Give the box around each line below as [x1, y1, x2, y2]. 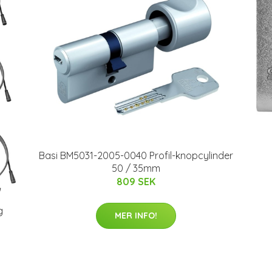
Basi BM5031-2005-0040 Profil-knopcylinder [39, 149, 233, 161]
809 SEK [117, 175, 155, 188]
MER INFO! [115, 210, 157, 221]
